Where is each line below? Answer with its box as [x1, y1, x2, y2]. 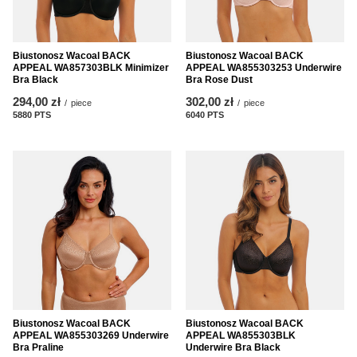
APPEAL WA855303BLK [186, 329, 296, 341]
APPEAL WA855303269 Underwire [13, 329, 169, 341]
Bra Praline [13, 341, 64, 353]
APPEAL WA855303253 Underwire [186, 61, 342, 73]
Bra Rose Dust [186, 73, 253, 85]
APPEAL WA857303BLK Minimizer [13, 61, 169, 73]
